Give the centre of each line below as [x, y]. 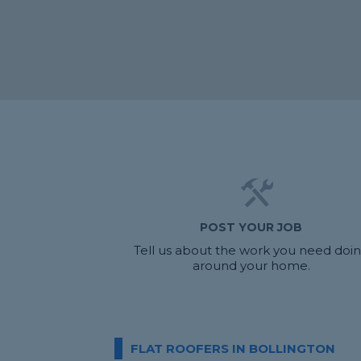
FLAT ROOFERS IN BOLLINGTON [233, 349]
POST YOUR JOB [251, 227]
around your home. [251, 266]
